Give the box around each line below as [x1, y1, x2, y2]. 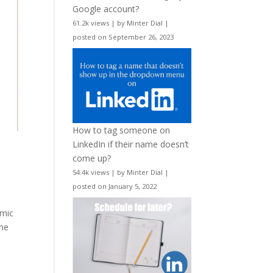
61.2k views [73, 18, 110, 28]
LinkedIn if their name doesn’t [73, 138, 190, 150]
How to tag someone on [73, 124, 171, 136]
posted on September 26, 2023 [73, 32, 174, 42]
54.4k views [73, 167, 110, 177]
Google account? [73, 3, 140, 15]
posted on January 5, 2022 [73, 181, 157, 191]
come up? [73, 152, 112, 164]
